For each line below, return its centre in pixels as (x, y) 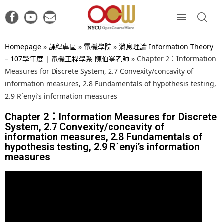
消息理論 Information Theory (166, 46)
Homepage (23, 46)
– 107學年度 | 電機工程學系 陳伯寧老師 (67, 58)
